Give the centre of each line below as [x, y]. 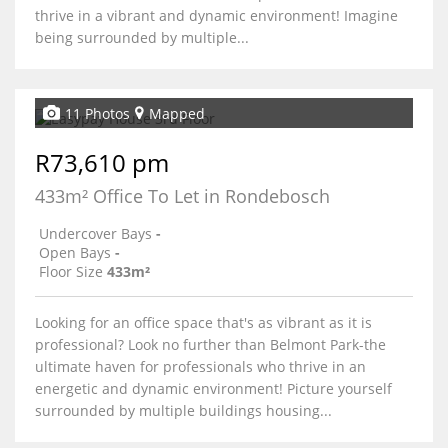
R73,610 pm [102, 162]
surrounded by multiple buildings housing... [183, 410]
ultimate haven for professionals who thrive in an [200, 366]
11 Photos [97, 113]
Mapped [177, 113]
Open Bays [75, 252]
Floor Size [71, 271]
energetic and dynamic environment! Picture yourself [213, 388]
